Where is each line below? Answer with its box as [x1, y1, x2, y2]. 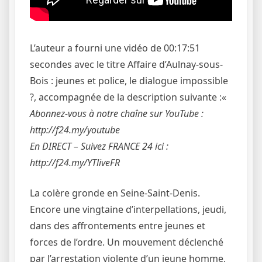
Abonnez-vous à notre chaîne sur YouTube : [30, 106, 204, 120]
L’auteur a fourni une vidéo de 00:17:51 [30, 41, 200, 54]
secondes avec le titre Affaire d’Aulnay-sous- [30, 57, 223, 71]
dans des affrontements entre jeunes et [30, 219, 205, 232]
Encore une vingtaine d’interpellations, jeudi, [30, 202, 226, 216]
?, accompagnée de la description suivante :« [30, 90, 226, 104]
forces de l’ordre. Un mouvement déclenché [30, 235, 223, 249]
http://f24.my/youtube [30, 123, 120, 136]
